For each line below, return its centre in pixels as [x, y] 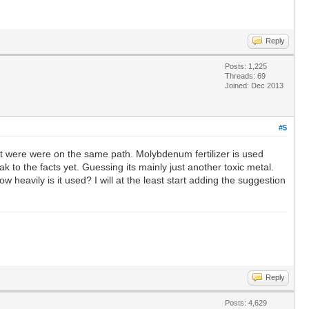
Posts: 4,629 [246, 302]
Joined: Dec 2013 [254, 85]
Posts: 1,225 [246, 66]
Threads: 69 [245, 76]
